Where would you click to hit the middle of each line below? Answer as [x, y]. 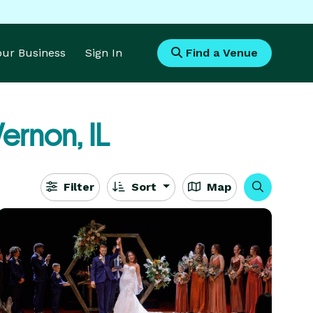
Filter [78, 187]
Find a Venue [220, 53]
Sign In [104, 53]
